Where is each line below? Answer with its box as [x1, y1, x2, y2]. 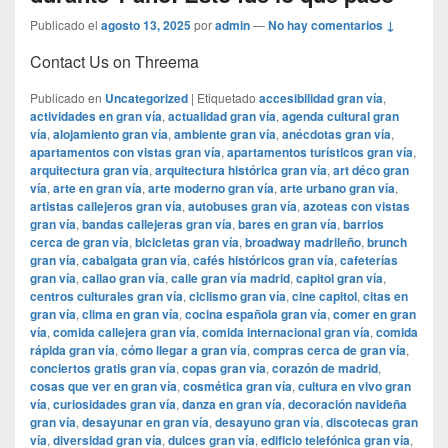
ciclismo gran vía [189, 287, 286, 306]
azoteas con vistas [303, 197, 410, 216]
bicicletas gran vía [135, 233, 239, 252]
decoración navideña [288, 395, 407, 414]
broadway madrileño [245, 233, 361, 252]
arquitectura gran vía [30, 161, 149, 180]
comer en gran [333, 305, 416, 324]
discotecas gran [326, 413, 418, 432]
